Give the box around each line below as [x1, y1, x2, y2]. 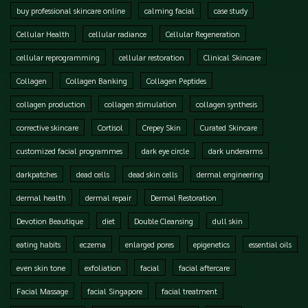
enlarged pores [125, 238, 174, 250]
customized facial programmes [16, 144, 122, 156]
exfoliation [85, 261, 121, 273]
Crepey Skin [142, 121, 181, 133]
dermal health [16, 191, 66, 203]
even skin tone [16, 261, 65, 273]
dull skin [212, 214, 243, 226]
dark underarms [208, 144, 263, 156]
